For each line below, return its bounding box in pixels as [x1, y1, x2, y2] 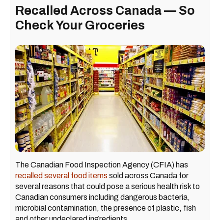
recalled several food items [15, 171, 108, 180]
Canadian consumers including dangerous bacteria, [15, 193, 190, 202]
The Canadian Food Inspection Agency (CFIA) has [15, 161, 188, 169]
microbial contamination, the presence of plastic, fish [15, 204, 196, 213]
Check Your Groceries [15, 19, 145, 32]
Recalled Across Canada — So [15, 4, 195, 17]
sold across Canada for [108, 171, 189, 180]
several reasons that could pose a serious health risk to [15, 182, 200, 191]
